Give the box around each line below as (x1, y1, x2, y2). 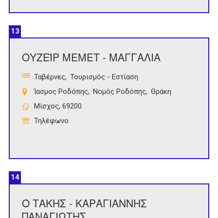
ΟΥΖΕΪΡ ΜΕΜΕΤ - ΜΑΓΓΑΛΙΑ (22, 50, 161, 65)
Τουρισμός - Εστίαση (70, 73, 138, 82)
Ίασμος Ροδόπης (34, 87, 88, 96)
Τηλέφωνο (34, 116, 69, 126)
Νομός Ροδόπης (93, 87, 146, 96)
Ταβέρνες (34, 73, 65, 82)
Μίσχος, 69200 (34, 102, 82, 111)
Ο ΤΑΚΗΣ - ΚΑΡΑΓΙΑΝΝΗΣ (22, 196, 147, 211)
